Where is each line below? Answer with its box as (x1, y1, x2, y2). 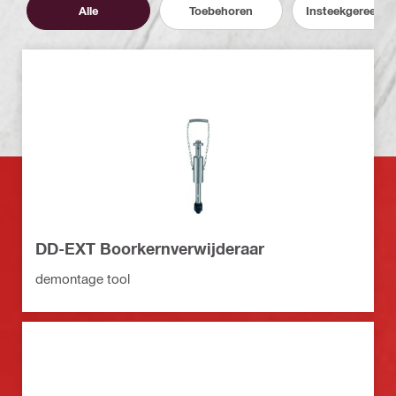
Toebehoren (189, 3, 253, 18)
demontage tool (35, 270, 130, 287)
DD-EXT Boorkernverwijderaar (35, 239, 264, 259)
